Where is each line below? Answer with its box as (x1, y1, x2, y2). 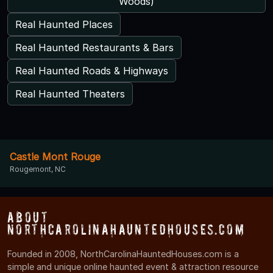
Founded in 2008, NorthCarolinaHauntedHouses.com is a (7, 248, 239, 259)
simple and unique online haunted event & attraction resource (7, 261, 258, 272)
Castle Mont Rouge (10, 150, 101, 163)
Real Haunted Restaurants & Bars (15, 41, 174, 54)
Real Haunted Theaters (15, 87, 125, 100)
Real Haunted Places (15, 18, 113, 30)
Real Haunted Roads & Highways (15, 64, 168, 77)
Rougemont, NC (10, 164, 66, 174)
